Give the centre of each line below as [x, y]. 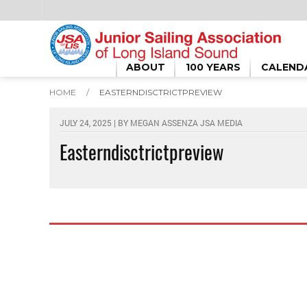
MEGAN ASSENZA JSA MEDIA [186, 123]
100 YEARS [213, 67]
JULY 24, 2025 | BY [95, 123]
